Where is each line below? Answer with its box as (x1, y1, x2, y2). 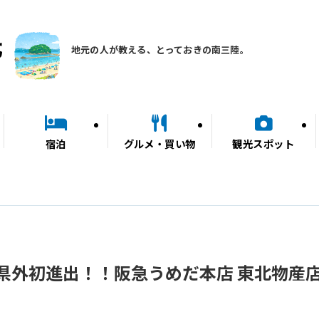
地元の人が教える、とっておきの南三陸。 (71, 43, 249, 56)
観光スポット (232, 136, 295, 151)
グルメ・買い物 (123, 136, 196, 151)
